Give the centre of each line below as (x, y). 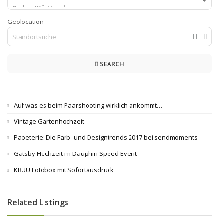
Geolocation (25, 21)
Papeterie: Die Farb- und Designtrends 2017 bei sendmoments (106, 137)
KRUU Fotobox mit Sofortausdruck (64, 169)
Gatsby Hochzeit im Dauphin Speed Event (75, 153)
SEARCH (111, 63)
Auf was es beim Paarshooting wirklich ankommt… (88, 105)
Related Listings (38, 202)
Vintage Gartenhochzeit (49, 121)
